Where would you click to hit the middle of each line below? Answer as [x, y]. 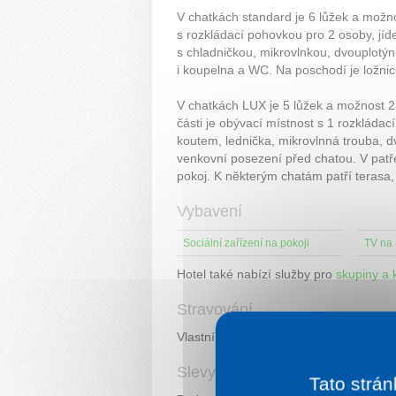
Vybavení [209, 211]
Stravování [215, 309]
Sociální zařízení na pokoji [246, 243]
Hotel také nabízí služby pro [256, 274]
